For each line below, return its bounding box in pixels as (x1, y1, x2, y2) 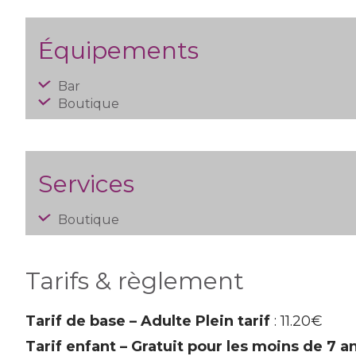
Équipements (38, 36, 199, 65)
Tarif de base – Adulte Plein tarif (25, 312, 270, 330)
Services (38, 169, 134, 199)
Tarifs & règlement (25, 266, 244, 296)
